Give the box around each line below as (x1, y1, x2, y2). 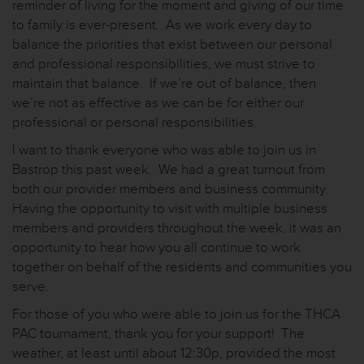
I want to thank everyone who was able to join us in (12, 141, 316, 158)
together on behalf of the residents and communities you (12, 258, 352, 275)
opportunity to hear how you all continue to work (12, 239, 301, 256)
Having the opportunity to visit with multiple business (12, 200, 327, 217)
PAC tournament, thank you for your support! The (12, 325, 305, 342)
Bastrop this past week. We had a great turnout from (12, 161, 325, 178)
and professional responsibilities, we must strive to (12, 55, 315, 72)
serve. (12, 278, 49, 295)
